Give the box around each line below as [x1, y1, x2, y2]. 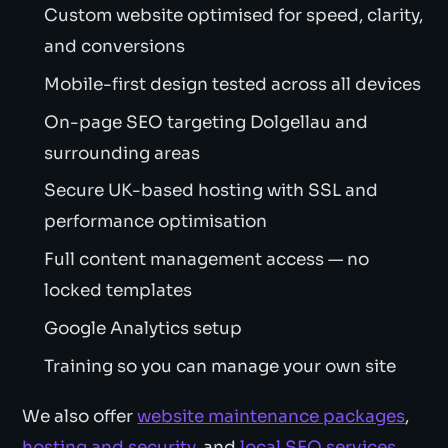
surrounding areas [43, 142, 200, 164]
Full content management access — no [43, 249, 369, 271]
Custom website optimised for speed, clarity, [43, 5, 423, 26]
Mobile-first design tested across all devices [43, 73, 421, 95]
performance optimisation [43, 211, 267, 233]
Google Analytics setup [43, 317, 242, 339]
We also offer [22, 405, 138, 427]
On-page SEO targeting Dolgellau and [43, 111, 368, 133]
